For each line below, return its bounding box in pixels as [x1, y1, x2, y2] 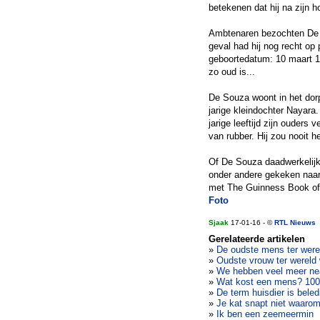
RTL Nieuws [274, 219, 316, 226]
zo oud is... [209, 66, 255, 77]
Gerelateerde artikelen [209, 234, 305, 244]
